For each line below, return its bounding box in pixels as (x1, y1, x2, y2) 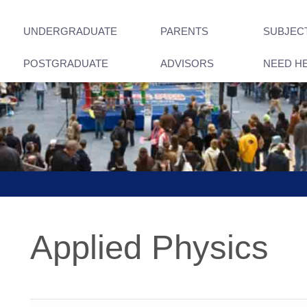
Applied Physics (30, 229, 269, 266)
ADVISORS (160, 58, 214, 69)
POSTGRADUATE (23, 58, 108, 69)
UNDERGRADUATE (23, 25, 117, 37)
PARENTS (160, 25, 208, 37)
